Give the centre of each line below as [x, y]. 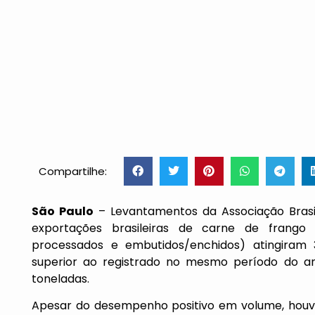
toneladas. [60, 278]
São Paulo [63, 211]
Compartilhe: [73, 171]
